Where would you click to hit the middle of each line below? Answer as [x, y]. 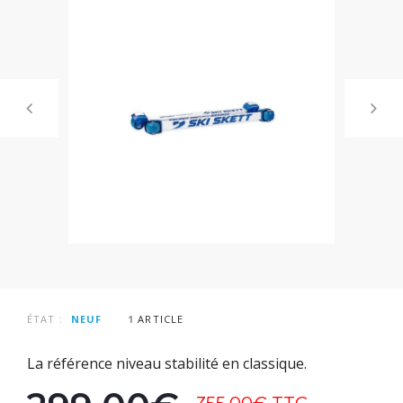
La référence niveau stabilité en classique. [167, 364]
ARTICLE [161, 318]
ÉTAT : [45, 318]
